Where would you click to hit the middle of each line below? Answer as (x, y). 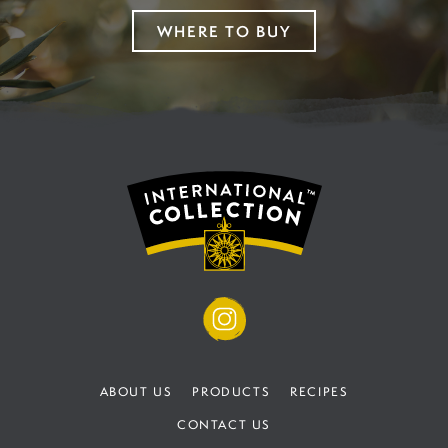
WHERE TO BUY (224, 31)
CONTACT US (224, 424)
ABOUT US (136, 391)
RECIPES (319, 391)
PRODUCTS (231, 391)
